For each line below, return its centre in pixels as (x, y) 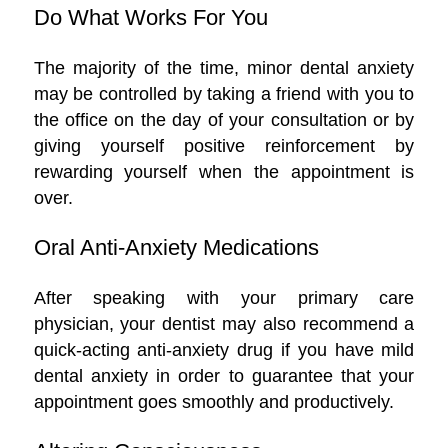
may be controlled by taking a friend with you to (224, 94)
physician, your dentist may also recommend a (224, 324)
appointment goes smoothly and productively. (213, 402)
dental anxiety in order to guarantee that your (224, 376)
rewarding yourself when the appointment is (224, 172)
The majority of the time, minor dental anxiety (224, 68)
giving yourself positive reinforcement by (224, 146)
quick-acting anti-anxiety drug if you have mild (224, 350)
